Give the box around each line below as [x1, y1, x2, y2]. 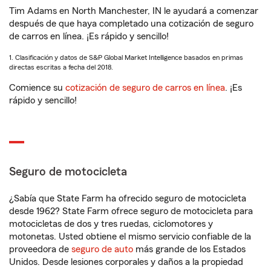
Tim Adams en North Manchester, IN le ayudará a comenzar [9, 6, 258, 16]
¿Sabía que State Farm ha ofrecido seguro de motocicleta [9, 194, 246, 203]
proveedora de [9, 244, 71, 254]
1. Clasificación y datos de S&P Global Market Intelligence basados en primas [9, 54, 243, 61]
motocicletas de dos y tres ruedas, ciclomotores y [9, 219, 213, 229]
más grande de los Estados [133, 244, 246, 254]
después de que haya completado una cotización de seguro [9, 19, 253, 28]
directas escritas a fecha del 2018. [9, 64, 113, 71]
